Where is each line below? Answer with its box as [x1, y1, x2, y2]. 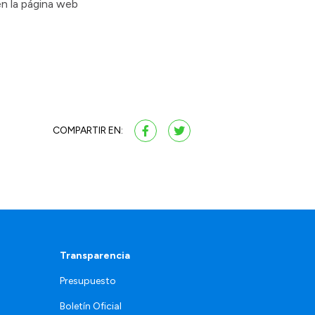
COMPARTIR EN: [53, 124, 123, 137]
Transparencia [60, 250, 130, 262]
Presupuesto [60, 275, 116, 288]
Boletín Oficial [60, 300, 122, 313]
